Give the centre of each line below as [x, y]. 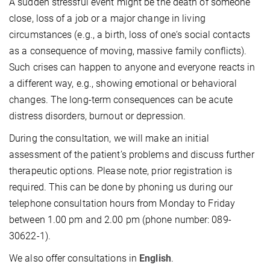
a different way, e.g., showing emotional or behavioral [123, 84]
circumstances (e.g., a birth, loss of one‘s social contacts [130, 35]
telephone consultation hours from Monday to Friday [122, 204]
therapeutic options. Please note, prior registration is [121, 171]
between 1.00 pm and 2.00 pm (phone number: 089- [120, 220]
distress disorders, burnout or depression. [99, 116]
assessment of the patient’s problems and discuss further [132, 155]
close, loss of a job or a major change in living [107, 19]
